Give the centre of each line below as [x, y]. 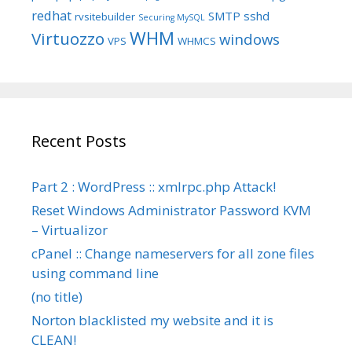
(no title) [57, 297]
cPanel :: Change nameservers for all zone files [173, 253]
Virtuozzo [68, 38]
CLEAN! [54, 340]
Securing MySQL [172, 17]
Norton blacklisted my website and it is [152, 320]
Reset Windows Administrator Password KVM [171, 210]
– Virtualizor [70, 230]
